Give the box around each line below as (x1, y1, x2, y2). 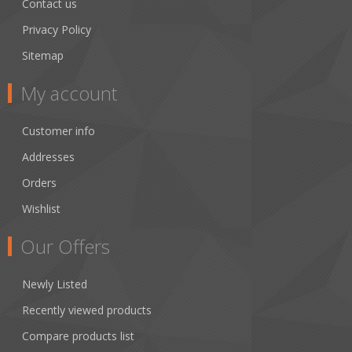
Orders (22, 175, 57, 191)
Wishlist (22, 201, 60, 217)
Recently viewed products (22, 302, 152, 318)
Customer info (22, 123, 95, 139)
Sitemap (22, 48, 64, 64)
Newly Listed (22, 277, 87, 292)
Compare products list (22, 328, 134, 344)
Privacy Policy (22, 22, 91, 38)
